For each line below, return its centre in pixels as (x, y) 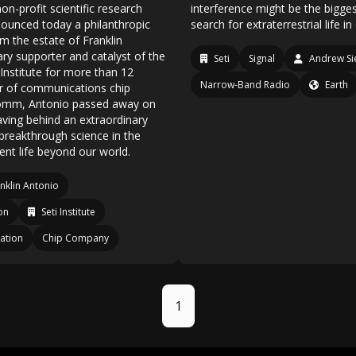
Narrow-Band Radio (245, 85)
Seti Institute (68, 212)
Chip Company (75, 238)
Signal (262, 58)
